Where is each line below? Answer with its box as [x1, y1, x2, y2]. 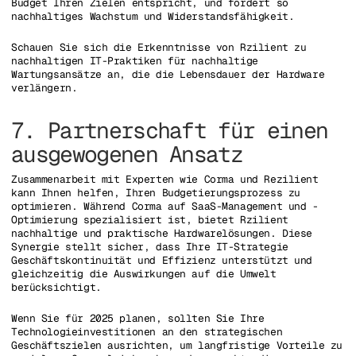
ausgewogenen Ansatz [11, 139, 243, 168]
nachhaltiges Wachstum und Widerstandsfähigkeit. [11, 9, 295, 23]
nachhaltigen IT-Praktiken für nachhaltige [11, 54, 258, 68]
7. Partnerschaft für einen [11, 115, 328, 145]
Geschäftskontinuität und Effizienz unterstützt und [11, 253, 312, 267]
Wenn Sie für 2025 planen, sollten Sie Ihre [11, 311, 265, 326]
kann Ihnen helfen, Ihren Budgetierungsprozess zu [11, 185, 300, 199]
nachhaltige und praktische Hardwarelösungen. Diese [11, 226, 312, 240]
